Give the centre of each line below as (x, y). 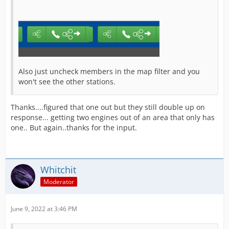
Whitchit (58, 170)
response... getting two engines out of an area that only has (113, 117)
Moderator (59, 181)
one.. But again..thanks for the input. (74, 128)
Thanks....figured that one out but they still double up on (108, 107)
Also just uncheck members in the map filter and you (109, 71)
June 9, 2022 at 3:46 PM (44, 209)
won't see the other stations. (67, 82)
